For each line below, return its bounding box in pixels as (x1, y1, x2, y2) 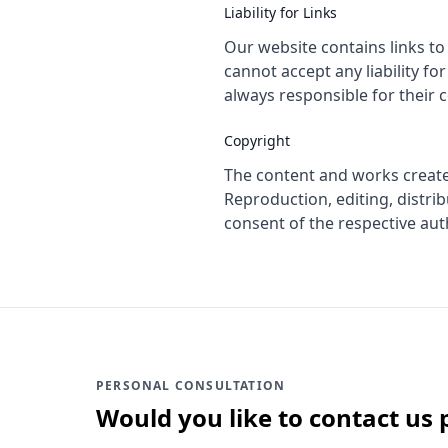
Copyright (224, 131, 290, 150)
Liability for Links (224, 3, 337, 22)
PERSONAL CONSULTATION (96, 377, 286, 394)
